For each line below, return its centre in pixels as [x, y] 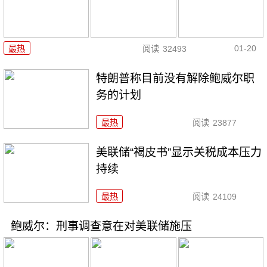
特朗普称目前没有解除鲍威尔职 [176, 79]
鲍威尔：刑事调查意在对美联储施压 [101, 226]
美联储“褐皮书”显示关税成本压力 [179, 153]
